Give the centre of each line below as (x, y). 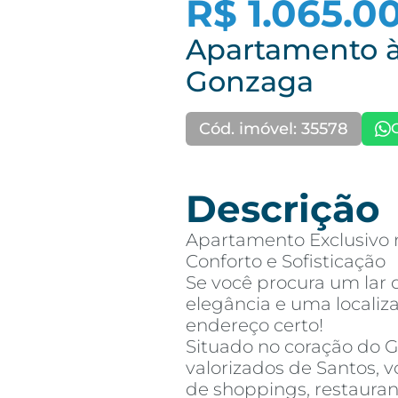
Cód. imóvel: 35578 (274, 129)
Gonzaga (250, 81)
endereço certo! (255, 325)
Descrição (283, 209)
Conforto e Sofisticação (286, 261)
